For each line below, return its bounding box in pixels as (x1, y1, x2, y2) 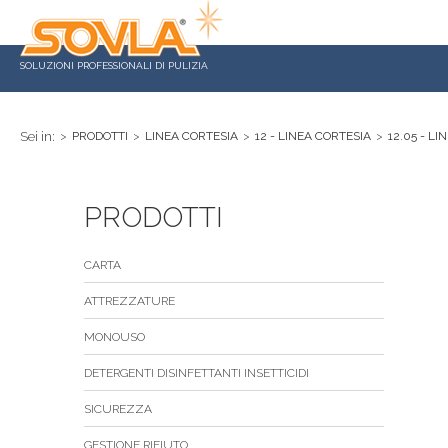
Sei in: (20, 129, 55, 144)
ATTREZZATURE (84, 294, 175, 308)
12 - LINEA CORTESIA (255, 129, 371, 143)
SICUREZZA (84, 402, 152, 416)
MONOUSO (84, 330, 145, 344)
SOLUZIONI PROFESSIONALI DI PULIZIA (20, 60, 208, 71)
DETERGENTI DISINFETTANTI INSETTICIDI (84, 366, 309, 380)
